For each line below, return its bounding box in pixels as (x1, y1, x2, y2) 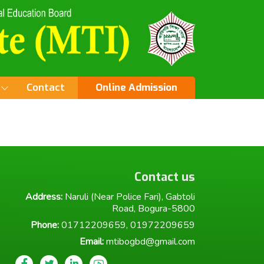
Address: (25, 190, 62, 203)
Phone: (31, 218, 59, 232)
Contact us (134, 169, 195, 185)
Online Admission (95, 80, 177, 94)
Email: (80, 235, 104, 248)
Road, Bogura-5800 (112, 202, 195, 215)
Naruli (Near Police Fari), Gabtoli (62, 190, 195, 203)
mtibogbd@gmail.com (104, 235, 195, 248)
